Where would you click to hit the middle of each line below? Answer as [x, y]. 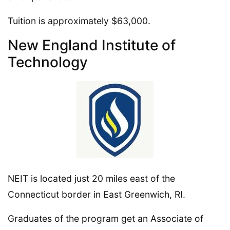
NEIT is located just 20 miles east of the [91, 178]
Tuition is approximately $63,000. [79, 21]
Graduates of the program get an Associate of [106, 218]
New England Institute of [92, 45]
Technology [48, 62]
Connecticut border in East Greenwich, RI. [97, 194]
